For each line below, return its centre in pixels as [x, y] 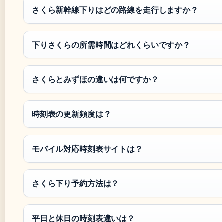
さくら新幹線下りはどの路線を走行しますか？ [115, 10]
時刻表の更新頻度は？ [71, 114]
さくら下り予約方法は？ [75, 184]
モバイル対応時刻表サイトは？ [87, 149]
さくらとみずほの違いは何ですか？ [95, 80]
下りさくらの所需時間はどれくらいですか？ [111, 45]
